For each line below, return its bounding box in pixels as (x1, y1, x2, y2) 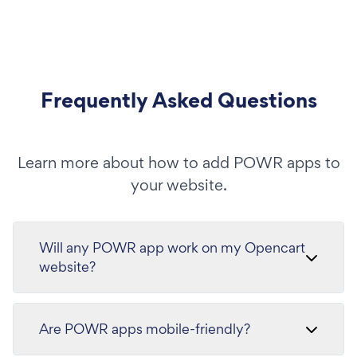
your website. (130, 175, 227, 195)
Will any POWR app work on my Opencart (39, 238, 305, 257)
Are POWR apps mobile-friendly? (39, 320, 250, 338)
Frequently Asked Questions (40, 85, 317, 115)
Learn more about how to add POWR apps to (17, 152, 340, 173)
